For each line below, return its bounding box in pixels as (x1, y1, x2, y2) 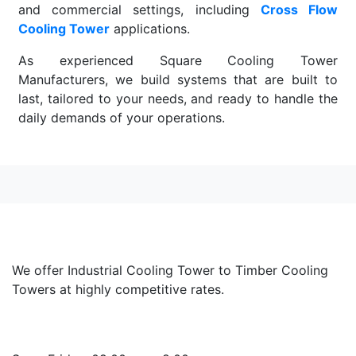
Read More (18, 141, 83, 158)
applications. (110, 21, 190, 37)
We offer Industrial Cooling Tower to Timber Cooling (12, 262, 328, 279)
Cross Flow (260, 2, 339, 18)
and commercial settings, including (18, 2, 261, 18)
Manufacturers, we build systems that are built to (18, 72, 338, 88)
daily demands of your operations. (18, 110, 225, 126)
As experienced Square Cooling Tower (18, 52, 338, 69)
